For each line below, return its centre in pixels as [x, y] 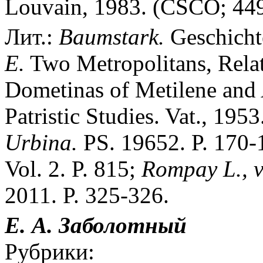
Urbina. [41, 142]
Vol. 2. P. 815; [73, 168]
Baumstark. [112, 36]
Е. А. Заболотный [96, 225]
